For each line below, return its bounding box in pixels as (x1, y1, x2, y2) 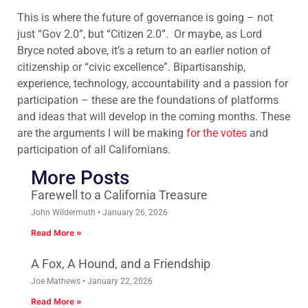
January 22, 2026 (85, 276, 153, 286)
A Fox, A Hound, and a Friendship (31, 256, 210, 271)
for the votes (186, 126, 247, 140)
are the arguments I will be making (17, 126, 186, 140)
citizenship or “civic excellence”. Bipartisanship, (17, 60, 245, 74)
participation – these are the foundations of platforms (17, 93, 278, 107)
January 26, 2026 (100, 207, 168, 217)
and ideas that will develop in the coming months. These (17, 110, 290, 124)
